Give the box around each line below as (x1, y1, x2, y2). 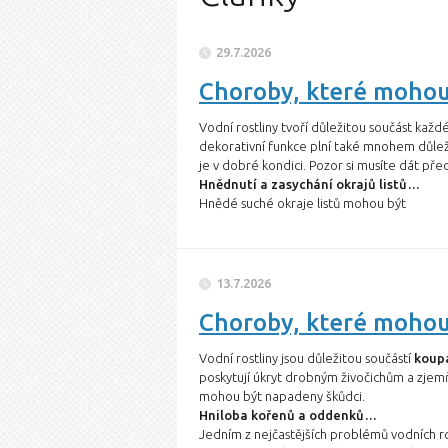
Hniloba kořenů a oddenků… (199, 408, 377, 422)
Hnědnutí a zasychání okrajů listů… (199, 177, 420, 191)
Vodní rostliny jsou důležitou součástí (199, 351, 414, 365)
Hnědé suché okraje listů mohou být (199, 196, 406, 210)
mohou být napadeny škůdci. (199, 389, 365, 403)
